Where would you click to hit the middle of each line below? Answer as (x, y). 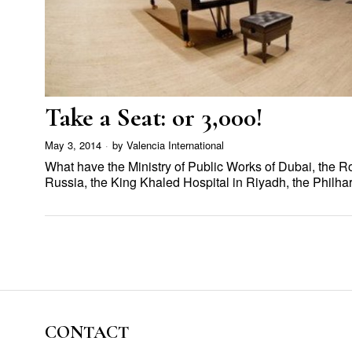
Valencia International (175, 145)
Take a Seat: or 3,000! (154, 117)
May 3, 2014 (73, 145)
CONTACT (87, 332)
